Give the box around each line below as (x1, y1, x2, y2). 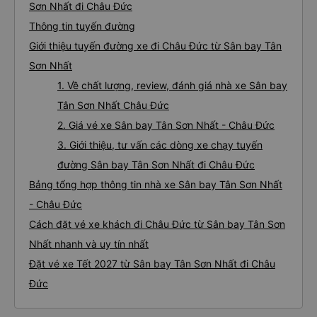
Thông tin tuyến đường (29, 20, 135, 32)
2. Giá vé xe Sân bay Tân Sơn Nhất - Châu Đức (57, 119, 275, 131)
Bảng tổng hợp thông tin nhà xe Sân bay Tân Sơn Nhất (29, 178, 282, 190)
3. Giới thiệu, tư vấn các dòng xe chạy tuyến (57, 139, 263, 151)
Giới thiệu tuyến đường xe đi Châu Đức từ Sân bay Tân (29, 40, 282, 52)
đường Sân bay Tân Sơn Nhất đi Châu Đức (57, 158, 255, 171)
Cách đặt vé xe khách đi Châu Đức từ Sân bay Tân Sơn (29, 218, 285, 230)
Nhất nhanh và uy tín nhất (29, 238, 149, 250)
